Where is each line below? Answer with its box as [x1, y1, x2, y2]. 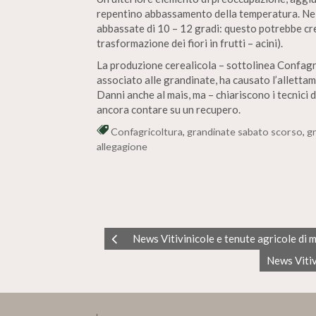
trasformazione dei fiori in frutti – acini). [97, 36, 283, 49]
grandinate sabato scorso [187, 125, 303, 138]
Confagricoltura [111, 125, 183, 138]
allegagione [97, 140, 147, 152]
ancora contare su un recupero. [97, 102, 241, 116]
